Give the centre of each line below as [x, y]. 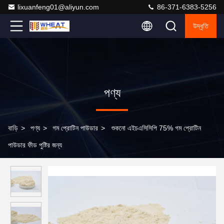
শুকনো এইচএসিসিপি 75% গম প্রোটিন [156, 128]
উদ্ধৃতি [201, 26]
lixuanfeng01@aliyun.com [58, 7]
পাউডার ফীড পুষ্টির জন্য [35, 145]
